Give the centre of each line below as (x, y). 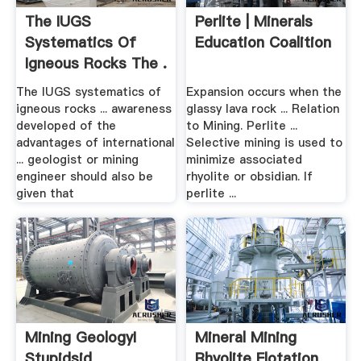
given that (45, 193)
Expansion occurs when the (264, 91)
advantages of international (95, 142)
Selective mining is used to (265, 142)
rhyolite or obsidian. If (250, 176)
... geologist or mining (77, 159)
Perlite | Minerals (254, 22)
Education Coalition (263, 43)
